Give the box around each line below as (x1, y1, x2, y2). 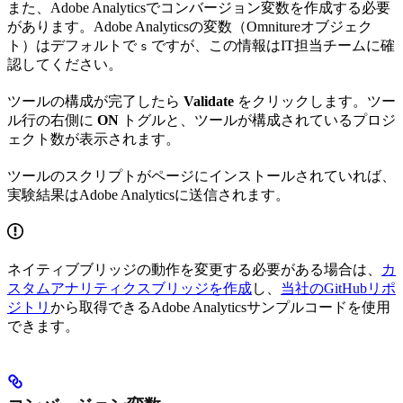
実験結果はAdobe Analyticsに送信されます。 (7, 186, 290, 202)
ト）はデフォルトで (7, 37, 140, 53)
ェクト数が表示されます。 (7, 130, 180, 147)
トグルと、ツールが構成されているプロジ (119, 112, 396, 128)
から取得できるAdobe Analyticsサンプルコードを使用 (50, 299, 390, 315)
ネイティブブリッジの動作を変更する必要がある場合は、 (7, 261, 381, 277)
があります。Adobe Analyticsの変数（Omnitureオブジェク (7, 18, 372, 34)
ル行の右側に (7, 112, 97, 128)
